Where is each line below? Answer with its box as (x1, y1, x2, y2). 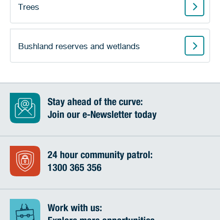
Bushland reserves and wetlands (18, 40, 140, 51)
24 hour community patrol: (48, 151, 153, 161)
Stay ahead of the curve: (48, 98, 143, 108)
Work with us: (48, 204, 102, 214)
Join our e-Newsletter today (48, 111, 157, 121)
